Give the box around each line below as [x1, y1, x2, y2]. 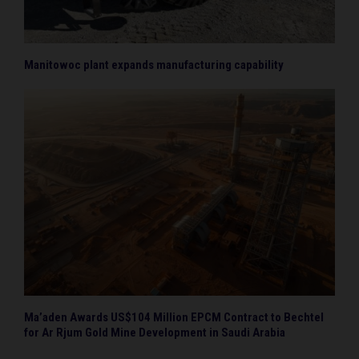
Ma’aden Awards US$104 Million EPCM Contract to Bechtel [24, 310, 324, 325]
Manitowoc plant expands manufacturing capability [24, 57, 284, 72]
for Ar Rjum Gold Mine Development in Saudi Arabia [24, 325, 285, 341]
